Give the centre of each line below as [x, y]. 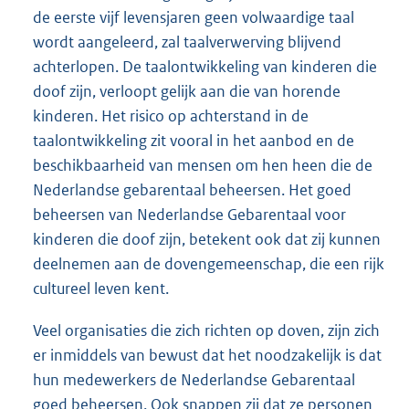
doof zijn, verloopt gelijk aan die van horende [187, 92]
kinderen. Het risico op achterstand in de [171, 116]
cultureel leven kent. [101, 289]
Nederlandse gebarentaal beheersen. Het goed [192, 190]
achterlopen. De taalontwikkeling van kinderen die [205, 67]
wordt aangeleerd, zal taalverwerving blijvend [187, 42]
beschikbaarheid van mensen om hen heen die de [203, 166]
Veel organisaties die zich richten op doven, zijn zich [206, 330]
